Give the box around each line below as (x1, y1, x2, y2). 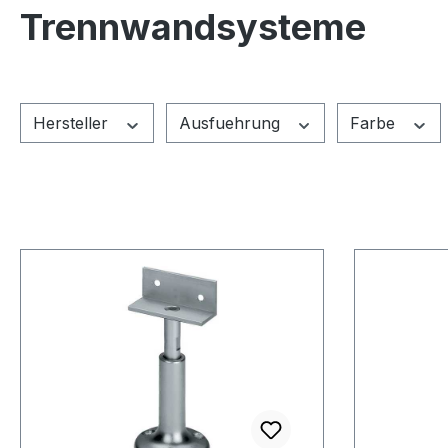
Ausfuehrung (178, 113, 285, 134)
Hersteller (33, 113, 113, 134)
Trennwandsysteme (20, 5, 366, 50)
